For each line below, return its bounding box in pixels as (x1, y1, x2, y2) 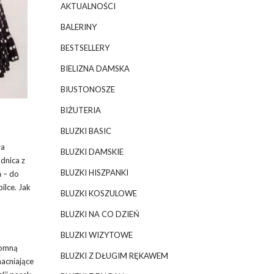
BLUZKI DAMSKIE (60, 147, 124, 157)
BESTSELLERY (60, 43, 109, 53)
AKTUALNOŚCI (60, 1, 116, 11)
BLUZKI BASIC (60, 126, 111, 136)
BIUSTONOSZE (60, 84, 115, 94)
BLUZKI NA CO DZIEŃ (60, 209, 139, 219)
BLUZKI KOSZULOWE (60, 188, 137, 198)
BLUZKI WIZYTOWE (60, 230, 133, 240)
